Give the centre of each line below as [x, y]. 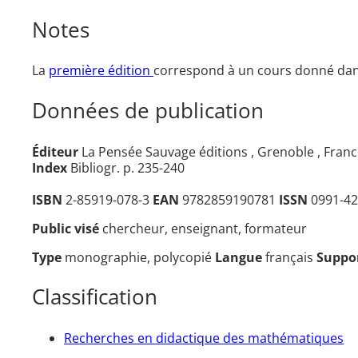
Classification [95, 297]
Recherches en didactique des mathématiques [204, 338]
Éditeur [55, 151]
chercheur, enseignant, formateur [205, 228]
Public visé [67, 228]
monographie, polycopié [140, 257]
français [291, 257]
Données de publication [148, 111]
